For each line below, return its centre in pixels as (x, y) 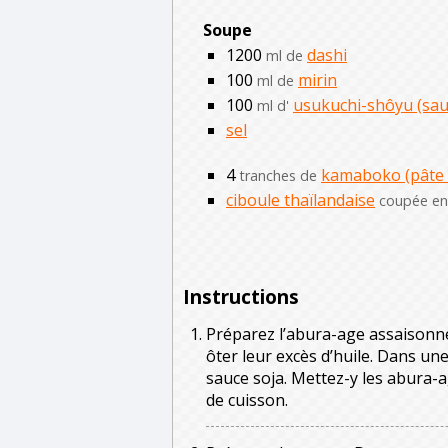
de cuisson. (247, 399)
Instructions (241, 296)
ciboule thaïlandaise (300, 199)
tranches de (278, 175)
